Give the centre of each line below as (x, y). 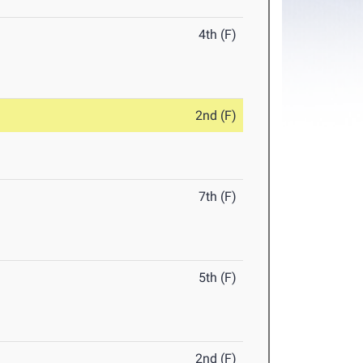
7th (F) (218, 197)
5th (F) (218, 278)
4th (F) (218, 35)
